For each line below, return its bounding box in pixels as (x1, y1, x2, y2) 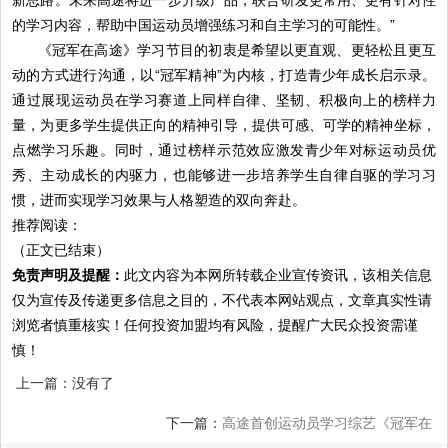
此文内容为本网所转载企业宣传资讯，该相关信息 (124, 266, 433, 283)
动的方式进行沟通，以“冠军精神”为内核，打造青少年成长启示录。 (12, 66, 436, 83)
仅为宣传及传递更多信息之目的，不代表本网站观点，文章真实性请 (12, 291, 433, 308)
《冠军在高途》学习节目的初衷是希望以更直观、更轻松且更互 (37, 41, 436, 58)
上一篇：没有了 (16, 374, 114, 391)
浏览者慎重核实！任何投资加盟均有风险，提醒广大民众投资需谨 (12, 316, 419, 333)
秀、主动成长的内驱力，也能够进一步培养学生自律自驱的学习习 (12, 166, 436, 183)
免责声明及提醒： (12, 266, 125, 283)
